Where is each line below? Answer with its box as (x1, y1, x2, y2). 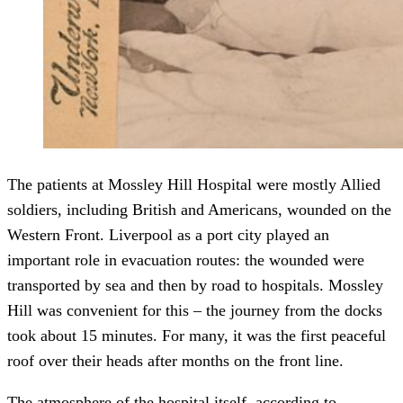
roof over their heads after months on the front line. (7, 352, 344, 371)
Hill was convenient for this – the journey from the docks (7, 301, 382, 320)
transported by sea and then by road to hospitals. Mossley (7, 276, 383, 295)
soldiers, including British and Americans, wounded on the (7, 201, 391, 219)
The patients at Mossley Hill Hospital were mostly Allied (7, 175, 381, 194)
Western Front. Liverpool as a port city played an (7, 226, 329, 245)
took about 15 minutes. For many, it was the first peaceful (7, 327, 386, 345)
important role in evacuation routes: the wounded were (7, 251, 364, 270)
